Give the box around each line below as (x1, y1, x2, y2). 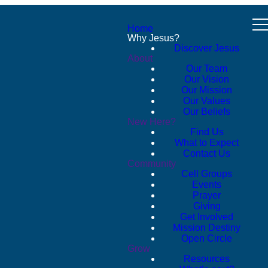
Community (127, 159, 176, 169)
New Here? (127, 117, 176, 127)
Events (192, 179, 221, 190)
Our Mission (181, 85, 232, 95)
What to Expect (175, 138, 239, 148)
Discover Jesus (174, 43, 239, 53)
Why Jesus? (127, 33, 179, 43)
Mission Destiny (173, 223, 240, 233)
